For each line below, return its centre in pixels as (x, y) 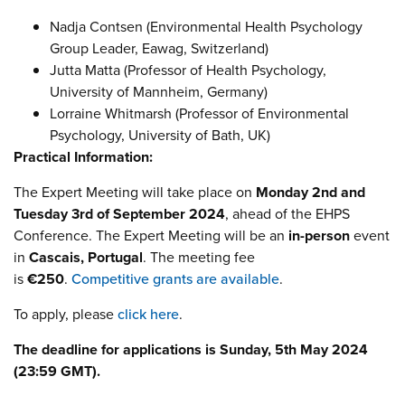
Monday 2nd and (311, 192)
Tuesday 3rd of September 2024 (119, 213)
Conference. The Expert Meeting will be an (151, 235)
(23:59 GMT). (57, 371)
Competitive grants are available (175, 278)
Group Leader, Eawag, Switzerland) (159, 48)
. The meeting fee (199, 257)
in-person (319, 235)
